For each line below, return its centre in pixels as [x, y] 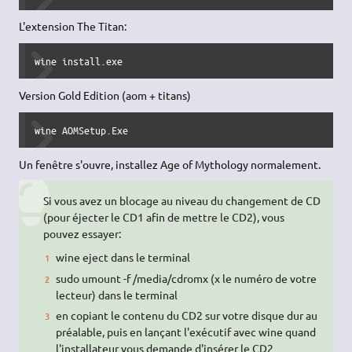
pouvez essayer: [82, 233]
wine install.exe [79, 61]
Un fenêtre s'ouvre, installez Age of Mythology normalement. [170, 164]
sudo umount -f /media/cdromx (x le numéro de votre [187, 278]
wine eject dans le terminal [123, 257]
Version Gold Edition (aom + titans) [105, 95]
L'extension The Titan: [73, 26]
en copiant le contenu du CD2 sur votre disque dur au [187, 315]
